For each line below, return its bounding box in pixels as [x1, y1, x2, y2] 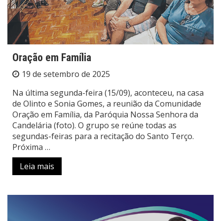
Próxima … [12, 141, 50, 152]
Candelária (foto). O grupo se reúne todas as [12, 119, 177, 131]
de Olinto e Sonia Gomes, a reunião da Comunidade [12, 98, 201, 109]
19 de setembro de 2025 [22, 68, 110, 79]
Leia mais [20, 160, 54, 172]
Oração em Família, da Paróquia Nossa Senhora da [12, 109, 198, 120]
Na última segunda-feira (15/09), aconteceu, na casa [12, 87, 204, 98]
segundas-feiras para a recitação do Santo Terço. [12, 130, 194, 142]
